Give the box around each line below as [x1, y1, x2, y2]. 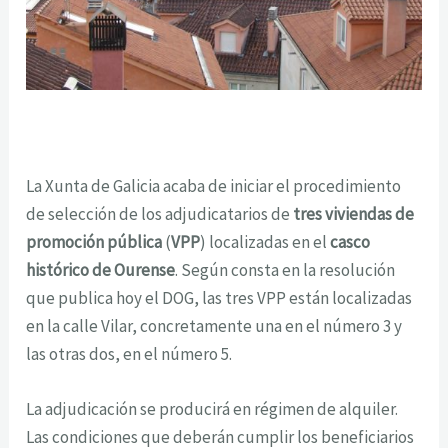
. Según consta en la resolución [175, 259, 396, 282]
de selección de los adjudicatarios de [26, 203, 294, 226]
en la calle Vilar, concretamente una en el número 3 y [26, 315, 403, 338]
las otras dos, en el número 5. [26, 343, 233, 366]
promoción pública [26, 231, 163, 254]
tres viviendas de [293, 203, 415, 226]
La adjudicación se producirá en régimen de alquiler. [26, 398, 399, 421]
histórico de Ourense [26, 259, 176, 282]
